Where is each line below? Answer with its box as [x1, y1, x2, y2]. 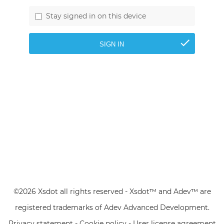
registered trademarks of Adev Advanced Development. [14, 203, 209, 212]
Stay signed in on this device [45, 11, 146, 20]
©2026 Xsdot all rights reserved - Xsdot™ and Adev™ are [13, 187, 211, 196]
